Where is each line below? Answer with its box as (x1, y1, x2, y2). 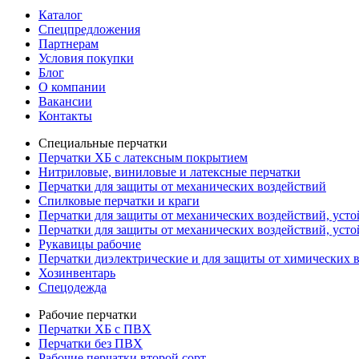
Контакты (38, 108, 92, 123)
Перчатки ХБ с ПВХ (38, 321, 151, 336)
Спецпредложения (38, 22, 140, 36)
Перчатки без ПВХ (38, 336, 143, 350)
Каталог (38, 7, 83, 22)
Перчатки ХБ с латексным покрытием (38, 150, 248, 164)
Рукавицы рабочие (38, 236, 141, 251)
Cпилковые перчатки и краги (38, 193, 200, 208)
